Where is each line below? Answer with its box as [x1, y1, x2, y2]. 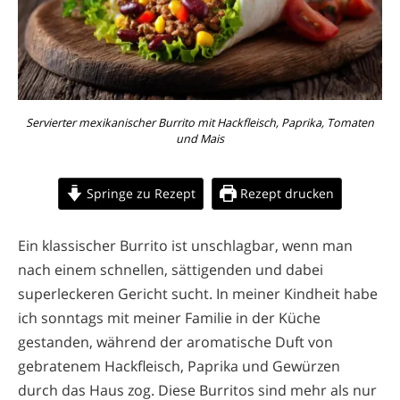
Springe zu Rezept [83, 184, 196, 202]
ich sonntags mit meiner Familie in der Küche [18, 307, 321, 328]
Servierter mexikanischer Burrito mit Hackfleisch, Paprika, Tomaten [26, 114, 374, 130]
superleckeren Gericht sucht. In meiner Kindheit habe [18, 283, 378, 304]
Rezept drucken [236, 184, 334, 202]
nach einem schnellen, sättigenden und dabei [18, 259, 323, 279]
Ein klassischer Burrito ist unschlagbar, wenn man [18, 235, 353, 255]
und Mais [176, 130, 224, 146]
